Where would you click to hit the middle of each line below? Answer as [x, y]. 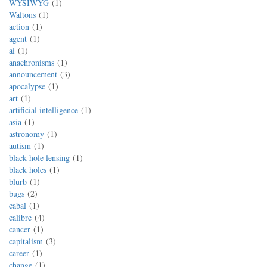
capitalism [26, 241]
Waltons [22, 15]
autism [20, 146]
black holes [28, 170]
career [19, 253]
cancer [20, 229]
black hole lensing [39, 158]
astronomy [27, 134]
